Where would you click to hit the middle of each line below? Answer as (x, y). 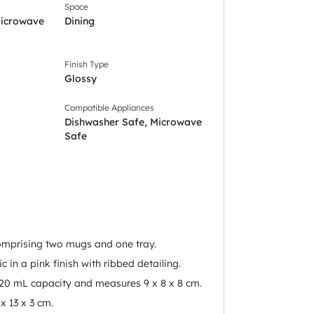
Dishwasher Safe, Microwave (133, 122)
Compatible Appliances (109, 107)
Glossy (81, 78)
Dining (80, 21)
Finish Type (87, 64)
